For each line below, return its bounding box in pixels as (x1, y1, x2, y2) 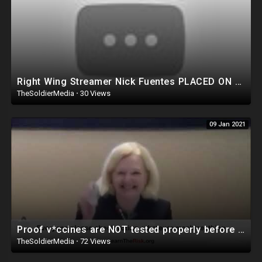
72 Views (78, 236, 111, 246)
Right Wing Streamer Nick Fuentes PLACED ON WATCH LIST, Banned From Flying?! (235, 76, 242, 88)
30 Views (78, 89, 111, 98)
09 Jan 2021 (209, 120, 246, 129)
